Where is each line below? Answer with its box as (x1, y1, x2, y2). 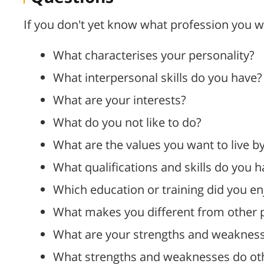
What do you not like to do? (53, 114, 202, 131)
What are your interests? (53, 92, 186, 108)
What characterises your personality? (53, 47, 255, 64)
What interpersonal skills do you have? (53, 70, 262, 86)
